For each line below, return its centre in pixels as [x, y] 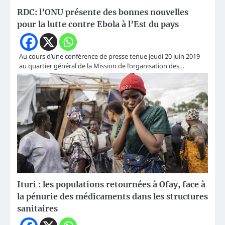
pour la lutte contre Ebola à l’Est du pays [98, 24]
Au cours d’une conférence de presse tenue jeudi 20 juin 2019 [109, 57]
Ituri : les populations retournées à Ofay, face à [111, 185]
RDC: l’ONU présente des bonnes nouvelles [103, 12]
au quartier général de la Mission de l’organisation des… [102, 66]
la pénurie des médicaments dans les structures [113, 197]
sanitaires [37, 209]
